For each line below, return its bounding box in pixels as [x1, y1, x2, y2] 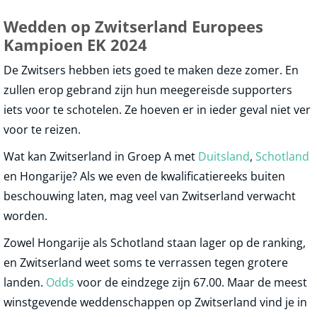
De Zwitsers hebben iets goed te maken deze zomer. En [4, 62, 299, 79]
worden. [4, 208, 47, 224]
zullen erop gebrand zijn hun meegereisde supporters [4, 82, 292, 98]
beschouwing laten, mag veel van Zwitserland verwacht [4, 188, 296, 204]
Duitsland [198, 149, 250, 165]
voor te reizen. [4, 122, 81, 138]
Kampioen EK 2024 [4, 34, 147, 57]
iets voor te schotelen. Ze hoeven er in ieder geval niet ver [4, 102, 311, 118]
